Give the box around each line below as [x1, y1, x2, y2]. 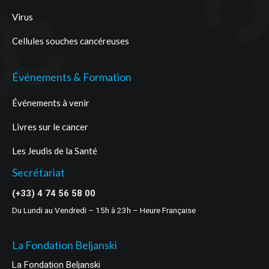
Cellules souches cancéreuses [12, 35, 129, 46]
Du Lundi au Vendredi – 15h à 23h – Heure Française [12, 205, 196, 215]
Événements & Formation [12, 70, 131, 83]
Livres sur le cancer [12, 121, 88, 132]
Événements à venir [12, 97, 89, 108]
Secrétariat [12, 166, 65, 179]
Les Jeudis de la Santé [12, 145, 97, 156]
